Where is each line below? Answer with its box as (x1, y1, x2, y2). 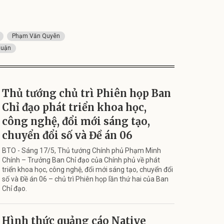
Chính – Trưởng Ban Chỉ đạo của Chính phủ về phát (2, 155, 160, 164)
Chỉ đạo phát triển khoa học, (2, 100, 146, 113)
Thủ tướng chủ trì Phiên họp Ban (2, 86, 171, 99)
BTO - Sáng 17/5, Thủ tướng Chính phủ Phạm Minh (2, 146, 161, 154)
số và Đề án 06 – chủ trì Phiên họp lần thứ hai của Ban (2, 174, 168, 183)
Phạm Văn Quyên (12, 32, 60, 39)
